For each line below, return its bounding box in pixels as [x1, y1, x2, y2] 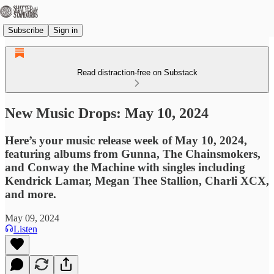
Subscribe [8, 25, 43, 35]
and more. [5, 187, 56, 201]
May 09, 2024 [5, 212, 59, 223]
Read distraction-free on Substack [76, 68, 198, 77]
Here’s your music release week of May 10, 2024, [5, 133, 247, 147]
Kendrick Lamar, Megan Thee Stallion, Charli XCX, [5, 174, 269, 187]
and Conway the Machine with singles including [5, 160, 245, 174]
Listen [13, 223, 37, 234]
